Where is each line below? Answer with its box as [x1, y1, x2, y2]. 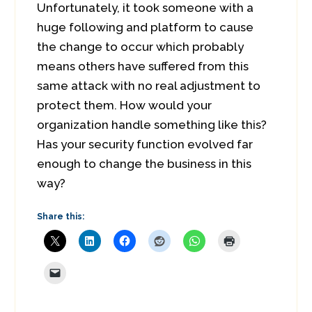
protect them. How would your [37, 98, 212, 112]
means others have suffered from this [37, 59, 249, 73]
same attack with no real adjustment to [37, 79, 260, 93]
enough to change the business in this [37, 157, 251, 171]
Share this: [37, 212, 84, 221]
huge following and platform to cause [37, 20, 253, 34]
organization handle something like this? [37, 118, 267, 132]
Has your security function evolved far [37, 137, 253, 151]
